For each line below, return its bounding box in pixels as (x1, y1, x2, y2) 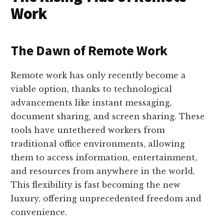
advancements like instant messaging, (11, 98, 172, 108)
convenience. (11, 207, 67, 218)
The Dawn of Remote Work (11, 42, 168, 60)
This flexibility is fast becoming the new (11, 180, 181, 190)
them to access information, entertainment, (11, 153, 197, 163)
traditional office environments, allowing (11, 139, 185, 149)
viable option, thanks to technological (11, 84, 173, 94)
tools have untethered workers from (11, 125, 165, 135)
